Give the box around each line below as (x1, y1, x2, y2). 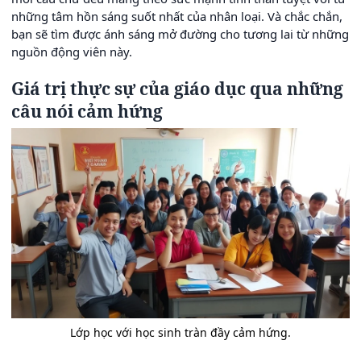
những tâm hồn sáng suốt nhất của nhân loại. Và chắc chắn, (11, 8, 342, 25)
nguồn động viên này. (11, 44, 132, 60)
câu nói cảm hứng (11, 100, 163, 123)
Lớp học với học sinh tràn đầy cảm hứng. (70, 325, 291, 341)
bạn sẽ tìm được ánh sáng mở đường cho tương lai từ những (11, 26, 349, 43)
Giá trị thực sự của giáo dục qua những (11, 77, 343, 101)
